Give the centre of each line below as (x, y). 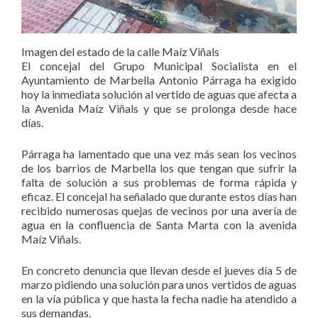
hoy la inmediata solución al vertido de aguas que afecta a (159, 94)
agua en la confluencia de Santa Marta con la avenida (159, 225)
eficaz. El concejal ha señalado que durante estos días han (159, 197)
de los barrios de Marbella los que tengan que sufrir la (159, 168)
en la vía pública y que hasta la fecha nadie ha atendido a (159, 299)
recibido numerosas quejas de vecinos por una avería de (159, 211)
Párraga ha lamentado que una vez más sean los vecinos (159, 154)
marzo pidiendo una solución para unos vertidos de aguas (159, 285)
